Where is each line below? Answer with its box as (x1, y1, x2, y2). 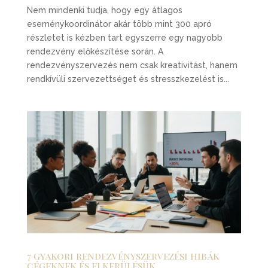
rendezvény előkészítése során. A (26, 46, 163, 56)
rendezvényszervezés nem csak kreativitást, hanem (26, 60, 237, 70)
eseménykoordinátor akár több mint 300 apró (26, 19, 212, 29)
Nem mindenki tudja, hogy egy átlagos (26, 5, 182, 15)
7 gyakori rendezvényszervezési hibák (26, 249, 220, 263)
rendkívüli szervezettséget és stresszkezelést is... (26, 74, 229, 84)
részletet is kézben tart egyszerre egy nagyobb (26, 32, 223, 42)
